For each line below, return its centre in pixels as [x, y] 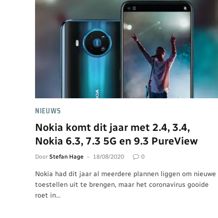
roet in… [48, 195]
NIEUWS [48, 111]
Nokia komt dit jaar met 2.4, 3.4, [112, 127]
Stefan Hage [66, 157]
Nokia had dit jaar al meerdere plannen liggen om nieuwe [126, 174]
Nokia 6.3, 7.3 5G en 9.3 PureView [117, 141]
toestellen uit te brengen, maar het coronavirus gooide [122, 185]
